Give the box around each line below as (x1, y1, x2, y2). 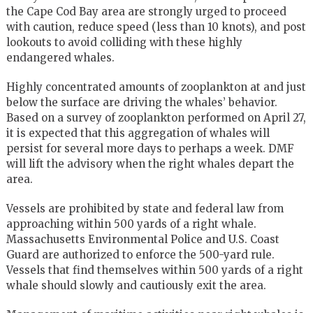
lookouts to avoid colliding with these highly (6, 35, 242, 49)
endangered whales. (6, 50, 115, 64)
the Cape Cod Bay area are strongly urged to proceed (6, 4, 286, 18)
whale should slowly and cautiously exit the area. (6, 278, 266, 292)
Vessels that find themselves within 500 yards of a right (6, 263, 303, 277)
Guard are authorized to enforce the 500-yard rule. (6, 247, 275, 261)
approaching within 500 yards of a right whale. (6, 217, 256, 231)
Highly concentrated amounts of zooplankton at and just (6, 80, 306, 94)
